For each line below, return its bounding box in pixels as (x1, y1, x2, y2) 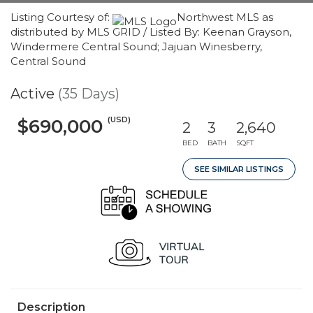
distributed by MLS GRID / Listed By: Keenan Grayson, (10, 25, 291, 38)
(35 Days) (58, 85, 119, 102)
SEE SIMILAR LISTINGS (194, 164, 284, 174)
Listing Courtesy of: (10, 10, 112, 24)
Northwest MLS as (177, 10, 273, 24)
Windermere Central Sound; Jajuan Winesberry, (10, 40, 262, 53)
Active (10, 85, 54, 102)
